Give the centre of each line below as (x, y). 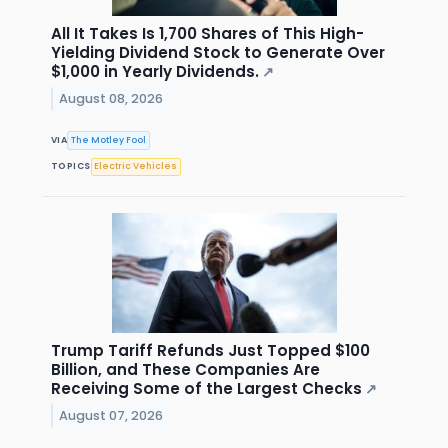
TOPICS (71, 166)
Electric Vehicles (136, 166)
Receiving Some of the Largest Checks (206, 388)
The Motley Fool (109, 139)
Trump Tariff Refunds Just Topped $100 (210, 350)
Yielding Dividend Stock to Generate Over (218, 53)
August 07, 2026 (111, 415)
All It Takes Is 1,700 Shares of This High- (207, 34)
